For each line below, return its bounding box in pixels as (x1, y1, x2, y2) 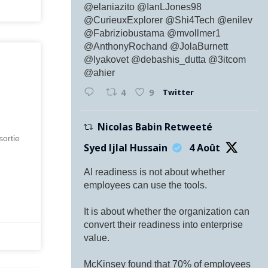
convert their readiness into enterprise (84, 219, 243, 230)
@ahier (84, 67, 115, 78)
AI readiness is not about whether (84, 166, 226, 177)
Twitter (163, 86, 194, 98)
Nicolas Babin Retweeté (97, 120, 212, 133)
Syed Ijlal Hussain (84, 141, 168, 154)
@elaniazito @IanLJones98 (84, 1, 202, 12)
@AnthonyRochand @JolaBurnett (84, 41, 229, 51)
